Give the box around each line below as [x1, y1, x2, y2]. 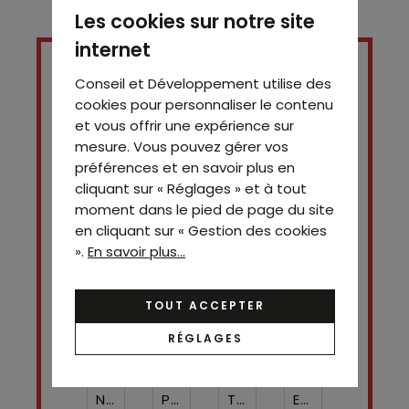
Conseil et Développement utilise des [74, 73, 331, 92]
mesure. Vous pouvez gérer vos [74, 136, 288, 155]
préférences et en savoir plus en [74, 157, 295, 176]
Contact [196, 241, 250, 260]
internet [74, 36, 151, 62]
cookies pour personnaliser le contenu [74, 94, 333, 113]
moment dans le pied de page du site [74, 199, 334, 218]
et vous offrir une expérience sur [74, 115, 294, 134]
